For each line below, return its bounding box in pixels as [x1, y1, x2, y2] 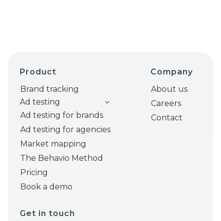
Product [20, 67, 56, 77]
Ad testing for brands [20, 110, 103, 120]
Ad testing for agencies [20, 125, 110, 135]
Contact [150, 113, 183, 123]
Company [150, 67, 193, 77]
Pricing [20, 168, 48, 178]
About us [150, 84, 187, 94]
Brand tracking [20, 84, 79, 94]
